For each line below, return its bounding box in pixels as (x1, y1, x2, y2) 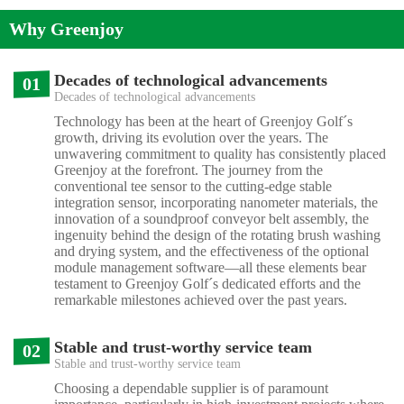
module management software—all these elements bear (54, 259, 366, 275)
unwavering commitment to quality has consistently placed (54, 145, 386, 161)
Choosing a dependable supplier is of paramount (54, 380, 328, 396)
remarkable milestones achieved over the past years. (54, 291, 347, 308)
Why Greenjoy (9, 18, 124, 39)
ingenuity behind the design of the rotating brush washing (54, 226, 381, 243)
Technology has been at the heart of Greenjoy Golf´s (54, 113, 353, 129)
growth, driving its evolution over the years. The (54, 129, 328, 145)
